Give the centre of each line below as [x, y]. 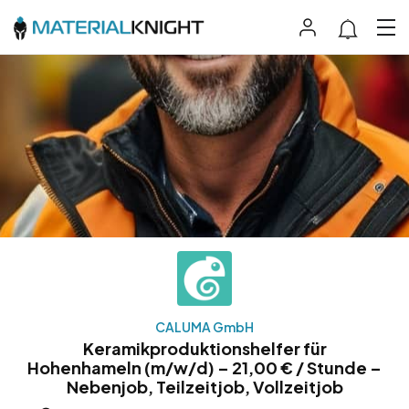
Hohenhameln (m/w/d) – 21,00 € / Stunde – [204, 368]
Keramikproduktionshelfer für [204, 349]
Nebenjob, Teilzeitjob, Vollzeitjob [204, 387]
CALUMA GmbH [204, 327]
